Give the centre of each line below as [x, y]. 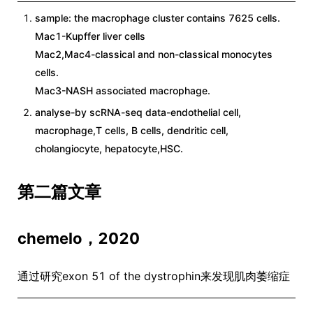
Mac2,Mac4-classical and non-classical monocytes [154, 54]
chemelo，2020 [79, 238]
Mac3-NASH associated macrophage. [123, 90]
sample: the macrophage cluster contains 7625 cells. [158, 18]
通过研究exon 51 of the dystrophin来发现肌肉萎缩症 [154, 276]
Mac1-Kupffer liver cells [90, 36]
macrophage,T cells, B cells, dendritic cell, [132, 130]
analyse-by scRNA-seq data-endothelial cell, [138, 112]
